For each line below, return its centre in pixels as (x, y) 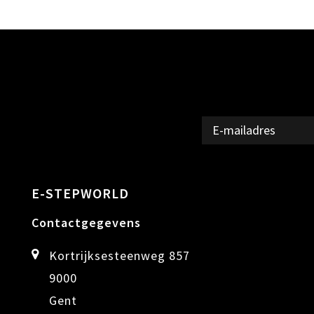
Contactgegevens (86, 222)
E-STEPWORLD (80, 193)
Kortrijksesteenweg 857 (120, 255)
